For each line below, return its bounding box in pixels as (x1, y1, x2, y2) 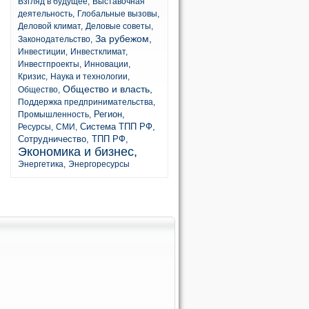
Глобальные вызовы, (77, 9, 159, 19)
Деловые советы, (86, 21, 153, 31)
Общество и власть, (63, 83, 152, 94)
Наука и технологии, (50, 72, 130, 81)
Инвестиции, (18, 47, 68, 57)
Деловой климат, (18, 21, 83, 31)
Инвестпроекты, (18, 59, 81, 69)
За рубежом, (95, 33, 152, 44)
